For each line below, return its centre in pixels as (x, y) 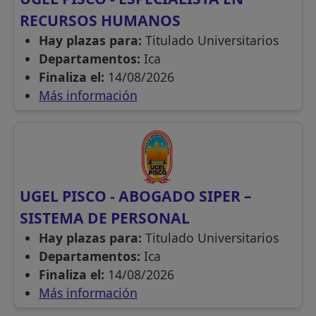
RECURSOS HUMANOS (101, 20)
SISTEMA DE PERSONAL (105, 218)
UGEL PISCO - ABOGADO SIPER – (136, 196)
